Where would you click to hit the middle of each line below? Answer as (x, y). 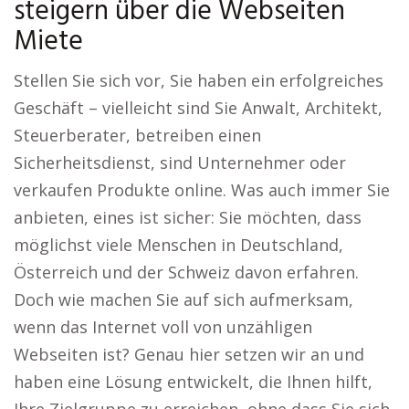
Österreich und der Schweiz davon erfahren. (186, 273)
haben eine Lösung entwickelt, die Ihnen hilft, (193, 382)
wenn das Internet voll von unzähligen (163, 327)
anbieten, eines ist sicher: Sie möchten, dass (188, 218)
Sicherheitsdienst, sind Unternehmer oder (180, 163)
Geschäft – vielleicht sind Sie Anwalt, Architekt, (198, 108)
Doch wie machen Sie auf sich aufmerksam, (184, 300)
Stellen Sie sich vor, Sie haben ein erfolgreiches (199, 81)
